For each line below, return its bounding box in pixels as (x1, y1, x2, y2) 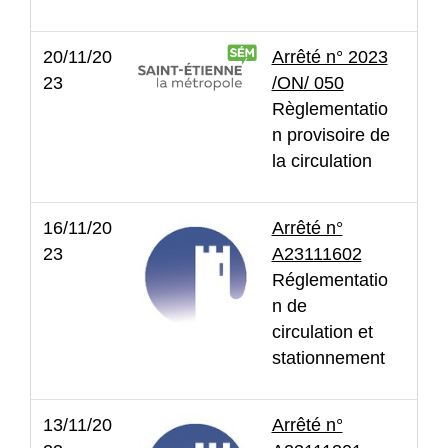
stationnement (271, 347, 385, 368)
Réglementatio (271, 269, 388, 290)
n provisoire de (271, 124, 390, 145)
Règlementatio (271, 98, 388, 119)
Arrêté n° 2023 (271, 46, 388, 67)
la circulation (271, 150, 372, 171)
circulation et (271, 321, 373, 342)
